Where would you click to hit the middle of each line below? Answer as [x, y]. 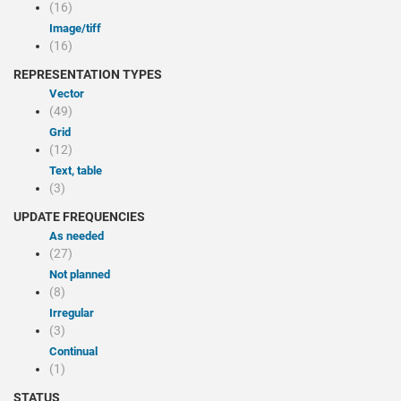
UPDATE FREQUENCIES [79, 217]
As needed [81, 236]
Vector [71, 94]
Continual [77, 351]
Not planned [84, 274]
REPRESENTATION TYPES [88, 74]
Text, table [79, 171]
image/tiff [77, 28]
